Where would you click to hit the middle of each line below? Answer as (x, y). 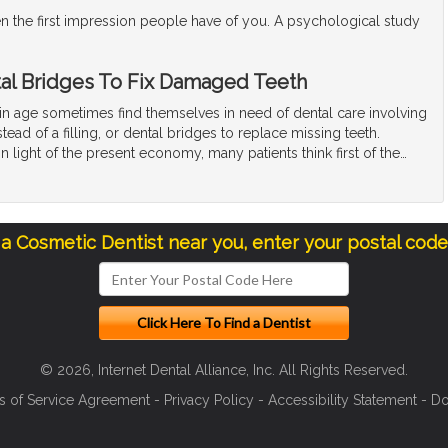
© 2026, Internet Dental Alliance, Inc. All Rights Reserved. (224, 370)
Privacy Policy (209, 400)
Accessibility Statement (342, 400)
